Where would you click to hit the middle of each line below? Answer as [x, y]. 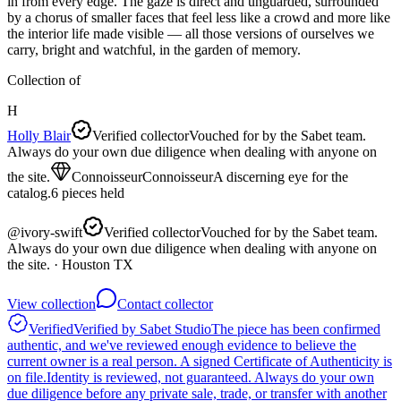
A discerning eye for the [281, 176]
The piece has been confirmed [296, 328]
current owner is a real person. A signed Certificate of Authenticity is [200, 361]
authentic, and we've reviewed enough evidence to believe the [182, 345]
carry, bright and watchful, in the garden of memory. [154, 49]
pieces [79, 192]
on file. [27, 377]
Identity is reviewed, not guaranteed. [149, 377]
